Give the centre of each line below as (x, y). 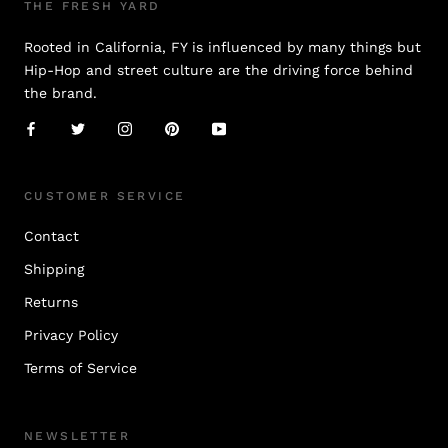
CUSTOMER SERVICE (105, 196)
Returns (51, 302)
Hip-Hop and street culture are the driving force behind (218, 70)
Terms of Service (80, 368)
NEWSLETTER (77, 436)
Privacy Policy (71, 335)
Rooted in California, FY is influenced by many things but (222, 47)
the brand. (60, 93)
